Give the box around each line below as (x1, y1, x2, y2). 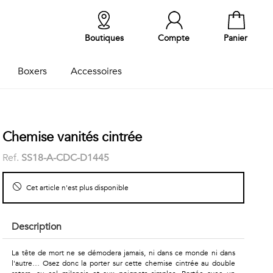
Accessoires (70, 65, 122, 78)
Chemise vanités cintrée (2, 128, 143, 146)
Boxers (17, 65, 47, 78)
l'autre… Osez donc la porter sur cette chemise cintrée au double (12, 258, 235, 268)
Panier (224, 32, 247, 44)
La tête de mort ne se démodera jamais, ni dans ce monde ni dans (12, 248, 235, 258)
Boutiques (85, 32, 124, 44)
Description (12, 220, 62, 233)
